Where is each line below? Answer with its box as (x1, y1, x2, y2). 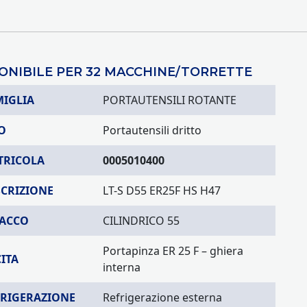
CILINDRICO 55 (103, 213, 180, 228)
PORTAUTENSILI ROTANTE (103, 93, 236, 108)
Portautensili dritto (103, 123, 201, 138)
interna (103, 260, 140, 275)
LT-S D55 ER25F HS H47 (103, 183, 221, 198)
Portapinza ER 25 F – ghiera (103, 243, 243, 258)
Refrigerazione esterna (103, 290, 222, 305)
